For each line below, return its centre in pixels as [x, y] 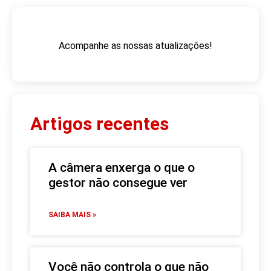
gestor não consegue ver [119, 182]
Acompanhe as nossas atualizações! [135, 46]
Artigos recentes [100, 123]
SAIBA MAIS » [72, 214]
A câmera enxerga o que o [122, 167]
